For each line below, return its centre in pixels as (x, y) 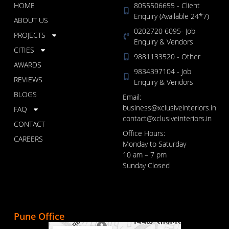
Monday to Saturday (154, 144)
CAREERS (28, 139)
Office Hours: (144, 133)
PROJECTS (29, 35)
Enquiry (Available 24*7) (172, 16)
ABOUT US (31, 20)
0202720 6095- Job (165, 31)
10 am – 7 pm (144, 155)
